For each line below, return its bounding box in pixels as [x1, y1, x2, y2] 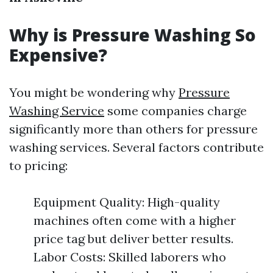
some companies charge [104, 103, 247, 118]
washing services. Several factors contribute [9, 140, 264, 155]
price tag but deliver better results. [34, 231, 233, 246]
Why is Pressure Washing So [9, 23, 256, 46]
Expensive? [9, 43, 107, 66]
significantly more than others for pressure [9, 121, 258, 136]
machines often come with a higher [34, 213, 236, 228]
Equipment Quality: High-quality [34, 194, 220, 210]
